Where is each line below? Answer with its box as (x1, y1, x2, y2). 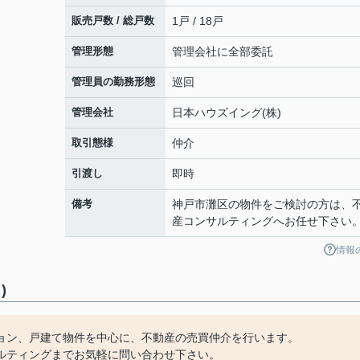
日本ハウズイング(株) (172, 106, 281, 119)
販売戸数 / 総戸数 (72, 14, 154, 27)
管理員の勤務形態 (72, 76, 155, 88)
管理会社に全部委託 (172, 45, 273, 58)
